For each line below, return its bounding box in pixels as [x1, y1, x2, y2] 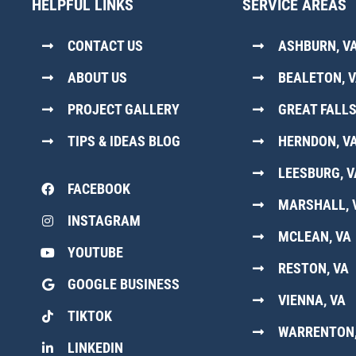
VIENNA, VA [278, 292, 346, 309]
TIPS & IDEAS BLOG [68, 133, 180, 150]
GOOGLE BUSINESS [68, 276, 180, 293]
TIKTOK [68, 308, 112, 325]
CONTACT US [68, 37, 143, 55]
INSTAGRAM [68, 212, 141, 230]
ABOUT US [68, 69, 127, 87]
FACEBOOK [68, 180, 130, 198]
